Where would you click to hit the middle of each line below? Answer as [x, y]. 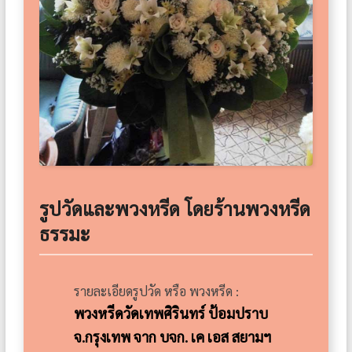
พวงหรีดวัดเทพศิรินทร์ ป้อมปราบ [171, 313]
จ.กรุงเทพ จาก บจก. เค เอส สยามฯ [173, 336]
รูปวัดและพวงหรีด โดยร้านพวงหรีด [175, 208]
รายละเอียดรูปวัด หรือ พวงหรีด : [157, 291]
